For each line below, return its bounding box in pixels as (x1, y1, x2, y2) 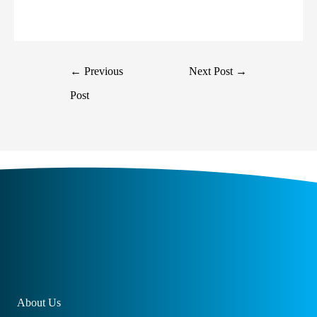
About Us (17, 296, 61, 309)
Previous (81, 65, 124, 78)
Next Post (188, 65, 236, 78)
